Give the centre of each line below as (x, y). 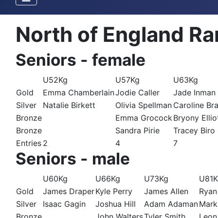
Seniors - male (73, 159)
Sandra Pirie (137, 131)
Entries (29, 143)
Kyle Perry (114, 191)
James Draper (69, 191)
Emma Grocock (144, 118)
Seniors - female (81, 60)
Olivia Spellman (144, 105)
